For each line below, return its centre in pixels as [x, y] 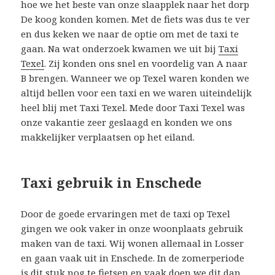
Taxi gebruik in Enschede [111, 182]
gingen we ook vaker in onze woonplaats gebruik [132, 228]
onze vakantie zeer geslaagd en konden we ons [127, 122]
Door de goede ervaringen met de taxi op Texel [126, 213]
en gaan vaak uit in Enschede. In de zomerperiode [133, 258]
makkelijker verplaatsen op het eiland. [108, 137]
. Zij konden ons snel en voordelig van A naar [146, 63]
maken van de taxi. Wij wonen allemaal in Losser [133, 243]
